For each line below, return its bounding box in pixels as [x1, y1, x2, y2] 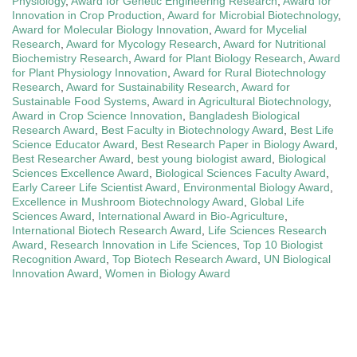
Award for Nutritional [223, 37, 326, 51]
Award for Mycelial [214, 23, 307, 37]
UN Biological [264, 253, 331, 266]
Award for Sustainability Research [66, 80, 236, 94]
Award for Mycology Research [66, 37, 218, 51]
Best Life [290, 124, 334, 137]
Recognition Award [12, 253, 106, 266]
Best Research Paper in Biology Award [141, 138, 335, 151]
